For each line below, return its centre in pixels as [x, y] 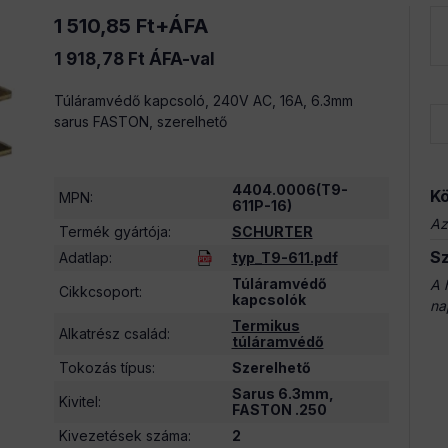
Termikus [265, 325]
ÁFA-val [180, 59]
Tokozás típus [105, 367]
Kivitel [78, 401]
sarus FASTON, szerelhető [140, 121]
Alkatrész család [113, 333]
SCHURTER [272, 231]
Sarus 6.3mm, [282, 393]
